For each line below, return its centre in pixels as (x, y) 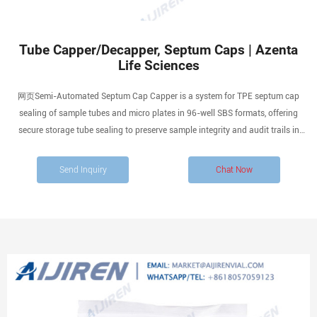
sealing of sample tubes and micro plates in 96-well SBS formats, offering (158, 113)
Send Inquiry (83, 170)
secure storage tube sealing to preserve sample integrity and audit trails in (158, 130)
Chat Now (234, 170)
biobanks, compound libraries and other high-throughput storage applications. (158, 147)
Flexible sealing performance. (158, 164)
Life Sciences (158, 66)
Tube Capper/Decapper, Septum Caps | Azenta (158, 50)
